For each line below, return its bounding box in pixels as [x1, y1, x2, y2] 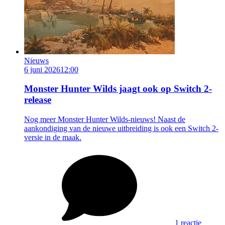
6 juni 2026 [24, 65, 60, 74]
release [24, 94, 51, 105]
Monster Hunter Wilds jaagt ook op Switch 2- [24, 83, 212, 94]
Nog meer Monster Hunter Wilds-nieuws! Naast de [24, 115, 185, 124]
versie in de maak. [24, 133, 81, 142]
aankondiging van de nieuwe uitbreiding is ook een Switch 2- [24, 124, 218, 133]
